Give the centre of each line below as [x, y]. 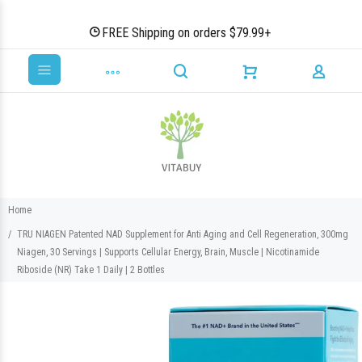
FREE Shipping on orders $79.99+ [186, 33]
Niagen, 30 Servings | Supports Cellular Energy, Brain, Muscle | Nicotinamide [168, 252]
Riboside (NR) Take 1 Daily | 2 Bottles [91, 270]
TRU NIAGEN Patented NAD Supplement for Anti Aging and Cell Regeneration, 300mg [183, 234]
